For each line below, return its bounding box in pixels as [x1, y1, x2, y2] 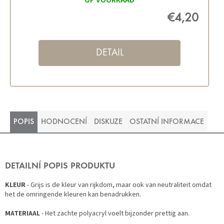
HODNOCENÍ [41, 118, 87, 126]
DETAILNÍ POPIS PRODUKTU [5, 162, 115, 171]
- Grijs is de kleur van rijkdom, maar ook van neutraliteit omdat [25, 180, 211, 190]
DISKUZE [94, 118, 122, 126]
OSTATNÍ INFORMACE [129, 118, 204, 126]
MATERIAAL [5, 208, 40, 219]
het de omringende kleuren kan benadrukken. [5, 189, 141, 200]
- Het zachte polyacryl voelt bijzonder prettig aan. [40, 208, 189, 219]
